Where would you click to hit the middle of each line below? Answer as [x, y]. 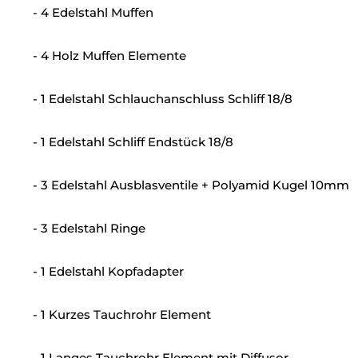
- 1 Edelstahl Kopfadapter [108, 272]
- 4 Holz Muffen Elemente [109, 56]
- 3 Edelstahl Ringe [89, 229]
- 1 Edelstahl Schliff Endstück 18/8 [133, 142]
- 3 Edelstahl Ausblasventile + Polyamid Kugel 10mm [191, 185]
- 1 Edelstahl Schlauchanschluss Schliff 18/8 [163, 99]
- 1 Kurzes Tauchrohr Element [122, 315]
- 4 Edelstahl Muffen [93, 13]
